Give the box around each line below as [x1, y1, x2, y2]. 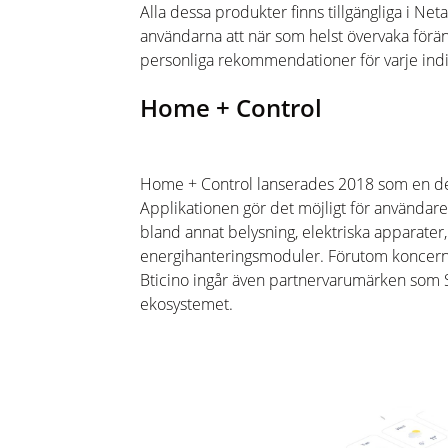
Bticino [140, 269, 189, 291]
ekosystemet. [140, 293, 237, 315]
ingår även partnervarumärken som [189, 269, 444, 291]
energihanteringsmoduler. [140, 245, 324, 267]
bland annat [140, 221, 228, 243]
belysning [228, 221, 295, 243]
